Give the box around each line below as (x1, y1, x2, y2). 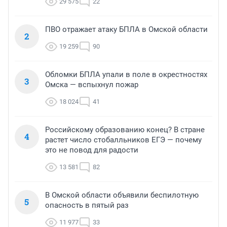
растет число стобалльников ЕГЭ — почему (45, 135, 202, 145)
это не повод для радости (45, 145, 138, 155)
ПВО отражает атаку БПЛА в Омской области (45, 25, 208, 34)
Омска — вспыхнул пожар (45, 80, 138, 90)
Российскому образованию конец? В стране (45, 125, 205, 135)
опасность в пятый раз (45, 201, 129, 210)
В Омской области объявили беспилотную (45, 191, 199, 200)
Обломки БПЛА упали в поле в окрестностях (45, 70, 207, 80)
